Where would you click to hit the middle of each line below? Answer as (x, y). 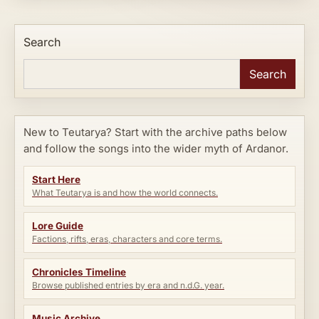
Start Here (56, 179)
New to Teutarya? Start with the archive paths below (155, 132)
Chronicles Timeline (79, 272)
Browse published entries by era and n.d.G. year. (128, 285)
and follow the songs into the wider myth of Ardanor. (156, 148)
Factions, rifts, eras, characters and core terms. (127, 239)
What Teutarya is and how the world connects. (125, 192)
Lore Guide (58, 225)
